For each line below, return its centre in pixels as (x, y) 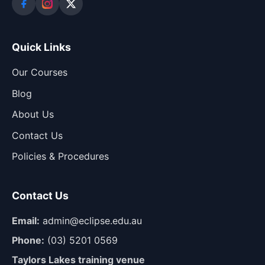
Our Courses (40, 72)
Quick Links (41, 47)
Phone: (28, 240)
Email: (26, 221)
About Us (33, 114)
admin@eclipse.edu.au (92, 221)
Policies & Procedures (60, 156)
